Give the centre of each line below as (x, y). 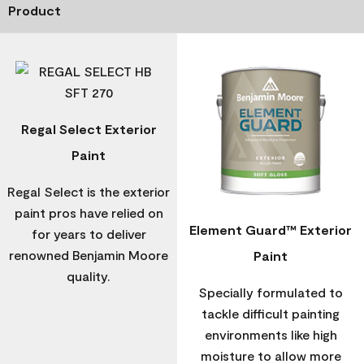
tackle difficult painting (271, 314)
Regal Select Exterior (89, 128)
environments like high (271, 335)
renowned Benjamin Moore (89, 254)
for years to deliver (89, 233)
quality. (89, 275)
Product (35, 10)
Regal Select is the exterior (89, 191)
